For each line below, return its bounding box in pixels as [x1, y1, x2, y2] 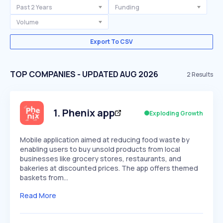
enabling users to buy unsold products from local [20, 144, 180, 154]
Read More [20, 191, 56, 200]
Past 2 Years [16, 2, 52, 11]
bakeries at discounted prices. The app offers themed [20, 163, 198, 173]
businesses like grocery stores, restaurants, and [20, 154, 181, 163]
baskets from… [20, 173, 68, 182]
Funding [115, 2, 139, 11]
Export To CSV [90, 37, 133, 46]
